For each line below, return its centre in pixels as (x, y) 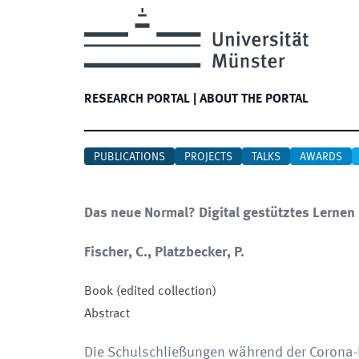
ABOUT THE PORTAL (254, 99)
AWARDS (321, 157)
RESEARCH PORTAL (137, 99)
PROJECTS (208, 157)
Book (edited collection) (150, 292)
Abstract (107, 314)
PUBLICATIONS (129, 157)
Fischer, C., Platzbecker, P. (164, 252)
